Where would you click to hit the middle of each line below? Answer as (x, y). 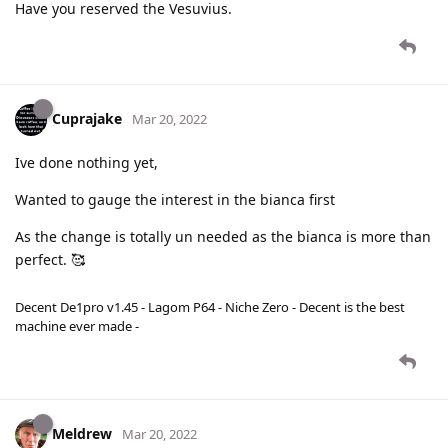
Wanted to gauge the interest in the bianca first (175, 200)
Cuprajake (87, 119)
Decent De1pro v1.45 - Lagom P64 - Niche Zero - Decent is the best (210, 307)
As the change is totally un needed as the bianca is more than (223, 237)
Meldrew (82, 434)
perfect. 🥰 (50, 260)
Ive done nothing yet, (86, 163)
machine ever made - (77, 326)
